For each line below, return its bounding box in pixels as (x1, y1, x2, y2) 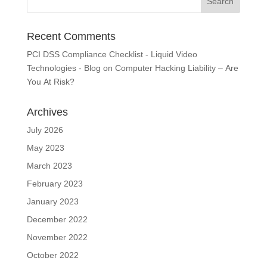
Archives (26, 106, 68, 118)
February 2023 (26, 179, 83, 188)
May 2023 (26, 143, 64, 153)
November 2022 (26, 232, 88, 242)
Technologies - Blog (26, 63, 101, 73)
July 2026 (26, 125, 63, 135)
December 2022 (26, 215, 88, 224)
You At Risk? (26, 77, 74, 86)
